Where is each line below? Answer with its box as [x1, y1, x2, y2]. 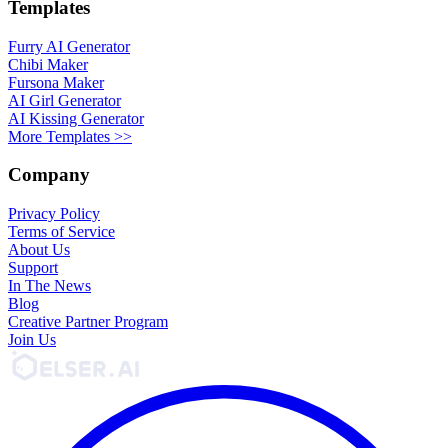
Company [8, 164, 90, 186]
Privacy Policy [8, 205, 100, 223]
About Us [8, 241, 70, 259]
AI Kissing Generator [8, 109, 144, 127]
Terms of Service [8, 223, 115, 241]
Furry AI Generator [8, 37, 130, 55]
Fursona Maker [8, 73, 104, 91]
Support [8, 259, 58, 277]
